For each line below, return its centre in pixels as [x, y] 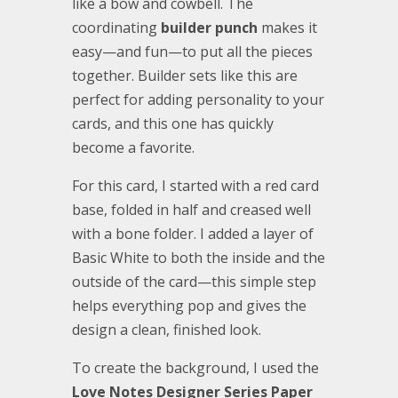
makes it [287, 28]
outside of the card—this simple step [194, 282]
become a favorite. [133, 148]
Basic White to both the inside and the [198, 258]
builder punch [209, 28]
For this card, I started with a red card [195, 186]
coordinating [116, 28]
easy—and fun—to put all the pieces [192, 52]
